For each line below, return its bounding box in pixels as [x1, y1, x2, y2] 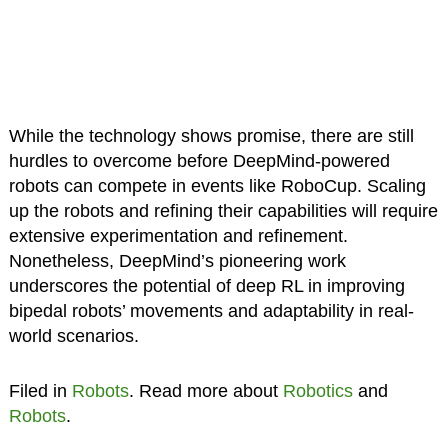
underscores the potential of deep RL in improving [8, 276, 405, 297]
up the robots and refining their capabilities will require [8, 201, 438, 222]
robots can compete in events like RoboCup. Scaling [8, 176, 426, 197]
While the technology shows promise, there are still [8, 126, 414, 147]
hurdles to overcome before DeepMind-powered [8, 151, 390, 172]
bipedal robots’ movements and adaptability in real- [8, 301, 414, 322]
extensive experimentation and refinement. [8, 226, 348, 247]
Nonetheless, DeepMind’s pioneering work [8, 251, 346, 272]
